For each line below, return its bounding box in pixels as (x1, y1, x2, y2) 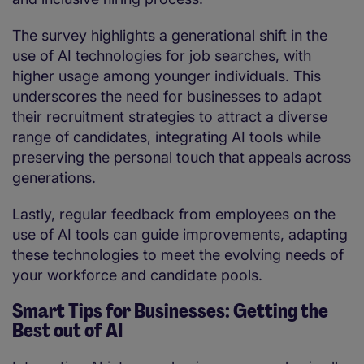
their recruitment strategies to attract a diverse (12, 108, 327, 126)
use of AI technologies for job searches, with (12, 47, 311, 65)
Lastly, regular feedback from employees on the (12, 206, 336, 223)
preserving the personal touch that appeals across (12, 149, 351, 167)
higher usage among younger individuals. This (12, 67, 321, 85)
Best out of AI (12, 318, 126, 344)
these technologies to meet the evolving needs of (12, 246, 344, 264)
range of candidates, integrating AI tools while (12, 128, 321, 146)
